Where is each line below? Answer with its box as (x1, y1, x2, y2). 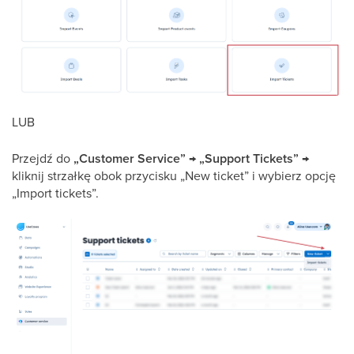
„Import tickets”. (12, 183, 99, 201)
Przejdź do (12, 149, 73, 167)
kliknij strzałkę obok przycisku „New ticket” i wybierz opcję (12, 166, 336, 184)
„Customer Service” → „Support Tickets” (73, 149, 299, 168)
